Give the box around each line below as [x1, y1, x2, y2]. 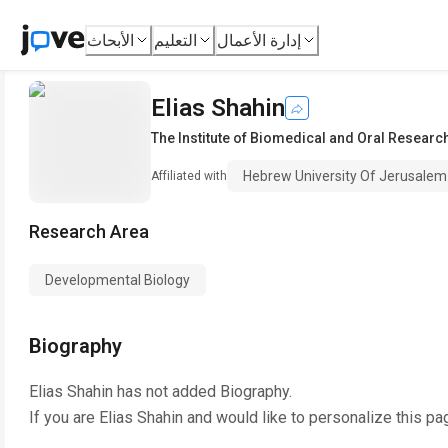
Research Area [29, 221, 149, 242]
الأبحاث [87, 30, 135, 50]
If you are [29, 408, 99, 427]
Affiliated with [151, 169, 227, 183]
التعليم [154, 30, 198, 50]
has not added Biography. [113, 382, 292, 401]
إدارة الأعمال [217, 30, 302, 50]
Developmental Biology [45, 272, 190, 288]
